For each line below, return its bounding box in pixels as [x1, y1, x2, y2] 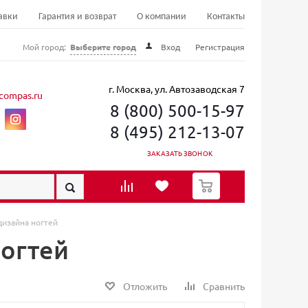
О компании [137, 12, 186, 22]
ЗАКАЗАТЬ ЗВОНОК [147, 148, 212, 158]
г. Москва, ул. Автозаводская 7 [108, 82, 245, 95]
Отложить [121, 280, 167, 292]
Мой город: [23, 41, 68, 52]
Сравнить [201, 280, 245, 292]
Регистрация [195, 41, 245, 52]
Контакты [207, 12, 245, 22]
